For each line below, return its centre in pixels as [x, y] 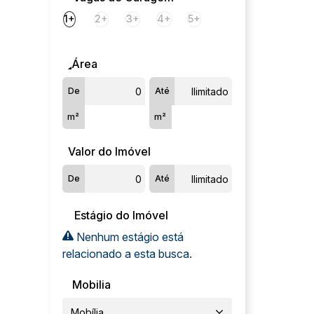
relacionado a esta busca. [127, 254]
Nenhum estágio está [129, 237]
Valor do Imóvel [109, 152]
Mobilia [91, 285]
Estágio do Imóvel [121, 216]
